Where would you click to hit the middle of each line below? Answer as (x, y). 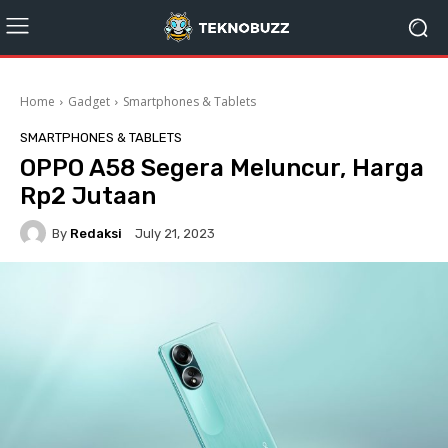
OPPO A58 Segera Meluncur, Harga (222, 168)
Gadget (89, 101)
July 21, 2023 (175, 234)
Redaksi (96, 233)
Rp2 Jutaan (88, 196)
